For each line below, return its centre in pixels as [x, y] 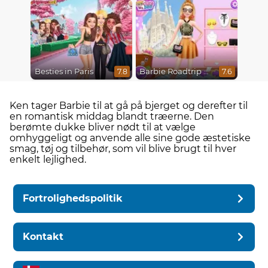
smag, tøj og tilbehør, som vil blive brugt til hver [123, 148]
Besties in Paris [64, 71]
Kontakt [43, 236]
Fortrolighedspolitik [73, 198]
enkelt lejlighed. [48, 159]
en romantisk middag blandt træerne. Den [112, 116]
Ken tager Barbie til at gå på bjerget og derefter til [129, 105]
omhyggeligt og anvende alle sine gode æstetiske [130, 138]
